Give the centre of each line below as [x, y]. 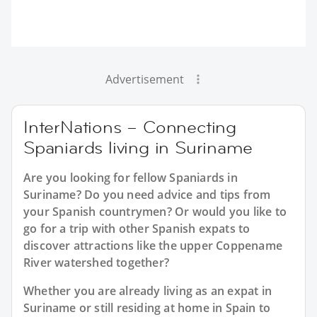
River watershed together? [96, 262]
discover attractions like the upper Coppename [153, 245]
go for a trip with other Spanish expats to [137, 228]
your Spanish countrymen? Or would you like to [155, 211]
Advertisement [144, 79]
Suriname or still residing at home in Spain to [147, 307]
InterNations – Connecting [130, 127]
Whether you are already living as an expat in [148, 290]
